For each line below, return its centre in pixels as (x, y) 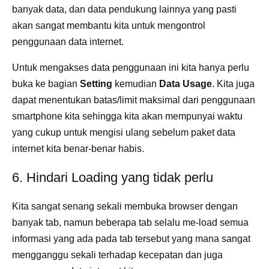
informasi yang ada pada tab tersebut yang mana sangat (131, 238)
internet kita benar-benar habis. (78, 148)
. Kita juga (233, 83)
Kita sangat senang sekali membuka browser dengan (125, 206)
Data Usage (186, 83)
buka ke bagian (46, 83)
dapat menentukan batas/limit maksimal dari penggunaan (134, 100)
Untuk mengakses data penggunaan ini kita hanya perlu (131, 67)
